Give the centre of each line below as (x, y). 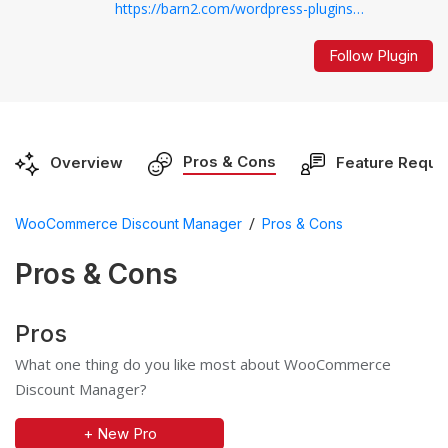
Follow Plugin (373, 55)
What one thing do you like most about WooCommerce (203, 363)
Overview (86, 162)
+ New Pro (119, 433)
